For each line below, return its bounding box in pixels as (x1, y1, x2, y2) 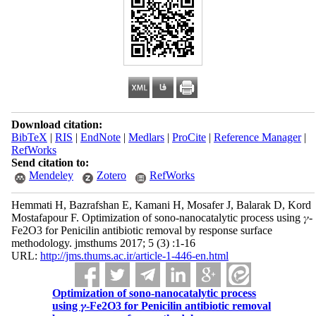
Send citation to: (11, 157, 89, 169)
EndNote (80, 131, 121, 143)
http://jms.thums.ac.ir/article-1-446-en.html (39, 250, 229, 262)
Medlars (128, 131, 164, 143)
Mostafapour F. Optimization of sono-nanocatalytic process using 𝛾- (11, 212, 312, 224)
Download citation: (11, 119, 102, 130)
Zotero (96, 169, 126, 181)
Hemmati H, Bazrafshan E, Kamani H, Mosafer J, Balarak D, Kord (11, 199, 311, 211)
